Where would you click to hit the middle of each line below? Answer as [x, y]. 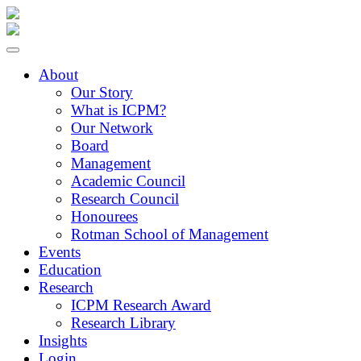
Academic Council [128, 181]
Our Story [102, 92]
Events [60, 252]
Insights [63, 340]
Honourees [104, 216]
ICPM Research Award [141, 305]
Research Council [125, 199]
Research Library [123, 323]
